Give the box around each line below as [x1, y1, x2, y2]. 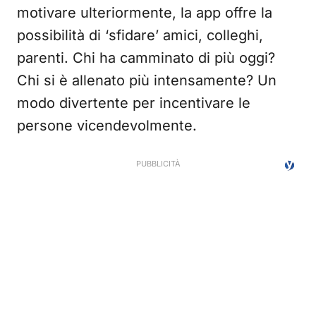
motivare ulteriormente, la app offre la [17, 4, 272, 21]
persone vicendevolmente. [17, 117, 197, 134]
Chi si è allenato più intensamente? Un [17, 72, 276, 89]
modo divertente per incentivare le [17, 95, 250, 111]
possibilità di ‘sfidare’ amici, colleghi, [17, 27, 263, 44]
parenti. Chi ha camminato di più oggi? [17, 49, 275, 66]
